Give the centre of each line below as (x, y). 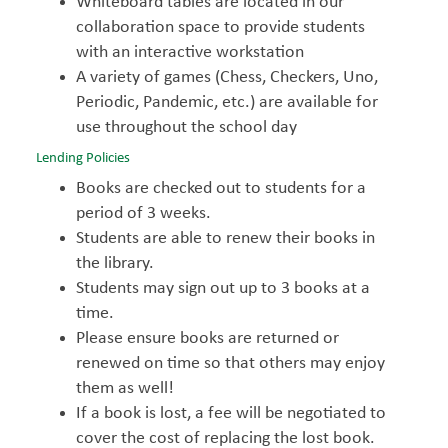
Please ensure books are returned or (207, 338)
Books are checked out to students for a (221, 188)
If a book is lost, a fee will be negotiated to (231, 413)
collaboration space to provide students (220, 27)
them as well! (125, 388)
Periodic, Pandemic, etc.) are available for (227, 102)
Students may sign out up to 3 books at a (223, 288)
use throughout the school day (186, 127)
